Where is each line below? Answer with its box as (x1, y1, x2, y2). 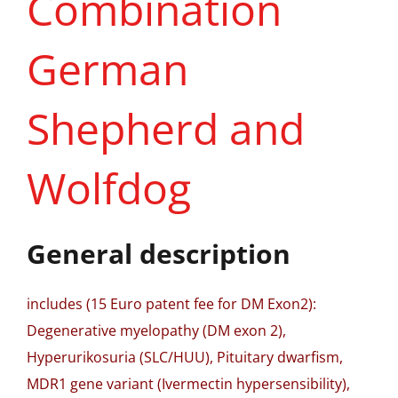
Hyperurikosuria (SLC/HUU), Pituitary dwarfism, (27, 347, 343, 367)
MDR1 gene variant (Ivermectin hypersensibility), (27, 374, 350, 394)
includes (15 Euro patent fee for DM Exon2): (27, 294, 316, 314)
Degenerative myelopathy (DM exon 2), (27, 321, 286, 340)
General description (27, 235, 291, 272)
